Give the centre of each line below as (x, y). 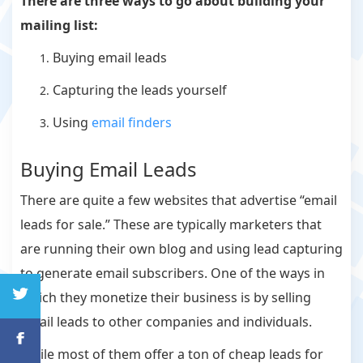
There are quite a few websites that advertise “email (179, 201)
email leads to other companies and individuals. (166, 322)
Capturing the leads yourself (140, 90)
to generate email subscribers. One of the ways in (173, 273)
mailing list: (59, 26)
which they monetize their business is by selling (166, 298)
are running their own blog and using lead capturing (181, 249)
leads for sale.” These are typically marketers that (171, 225)
